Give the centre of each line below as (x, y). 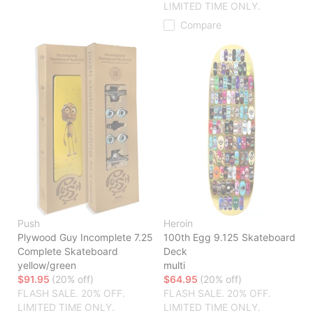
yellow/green (47, 265)
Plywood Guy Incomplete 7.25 (85, 238)
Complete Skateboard (68, 252)
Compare (201, 25)
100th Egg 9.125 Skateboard (230, 238)
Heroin (178, 224)
